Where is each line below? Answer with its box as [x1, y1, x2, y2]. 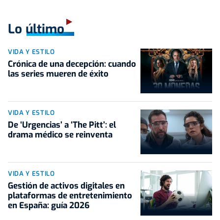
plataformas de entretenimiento [8, 190, 132, 202]
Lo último [8, 20, 64, 38]
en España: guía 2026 [8, 200, 89, 212]
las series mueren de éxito [8, 68, 109, 80]
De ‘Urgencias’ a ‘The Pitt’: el [8, 119, 116, 131]
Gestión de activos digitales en [8, 180, 125, 192]
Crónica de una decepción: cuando [8, 58, 136, 70]
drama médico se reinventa [8, 129, 112, 140]
